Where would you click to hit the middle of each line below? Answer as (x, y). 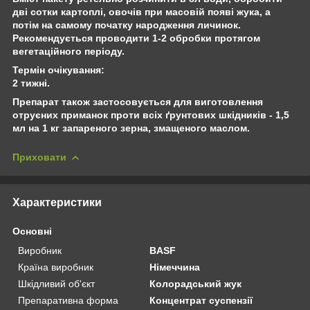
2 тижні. (31, 83)
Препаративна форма (68, 300)
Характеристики (57, 202)
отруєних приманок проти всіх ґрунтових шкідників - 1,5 (151, 115)
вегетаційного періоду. (69, 51)
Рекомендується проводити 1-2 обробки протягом (136, 38)
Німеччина (175, 267)
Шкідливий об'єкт (56, 283)
